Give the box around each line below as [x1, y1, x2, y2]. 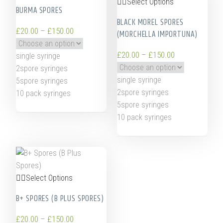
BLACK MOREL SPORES [116, 16, 184, 29]
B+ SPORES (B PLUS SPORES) [15, 192, 104, 206]
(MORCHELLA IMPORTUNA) [116, 28, 198, 41]
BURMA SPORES [15, 4, 63, 17]
